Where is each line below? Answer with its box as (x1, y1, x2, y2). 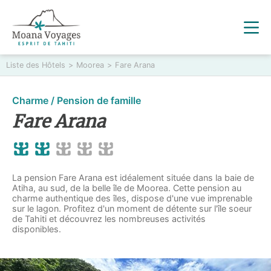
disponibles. (12, 224, 64, 234)
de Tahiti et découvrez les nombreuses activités (12, 214, 206, 224)
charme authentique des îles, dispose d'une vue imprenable (12, 193, 252, 203)
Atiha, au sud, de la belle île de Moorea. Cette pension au (12, 183, 241, 193)
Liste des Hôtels (6, 60, 65, 70)
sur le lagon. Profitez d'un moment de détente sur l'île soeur (12, 203, 252, 214)
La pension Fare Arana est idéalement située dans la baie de (12, 172, 254, 183)
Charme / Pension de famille (12, 94, 141, 106)
